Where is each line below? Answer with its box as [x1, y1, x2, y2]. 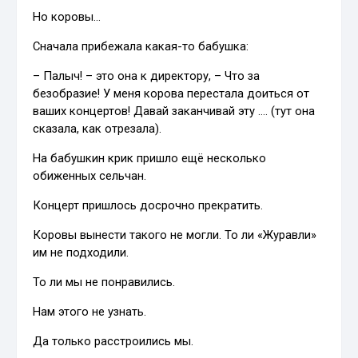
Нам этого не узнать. [33, 304, 147, 319]
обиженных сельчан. [33, 168, 147, 183]
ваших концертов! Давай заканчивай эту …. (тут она [33, 103, 316, 118]
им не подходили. [33, 245, 129, 260]
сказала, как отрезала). [33, 121, 162, 136]
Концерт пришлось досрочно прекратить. [33, 197, 264, 213]
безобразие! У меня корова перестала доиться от [33, 86, 310, 101]
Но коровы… [33, 9, 101, 24]
